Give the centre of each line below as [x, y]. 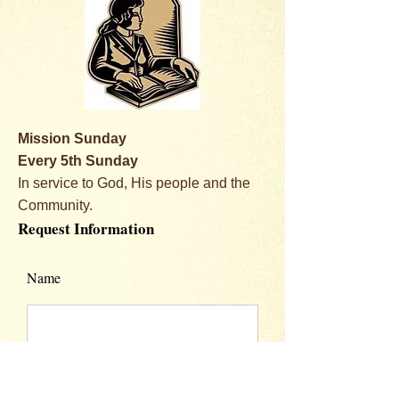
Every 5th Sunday [78, 161]
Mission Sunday [72, 138]
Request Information [86, 228]
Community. [55, 205]
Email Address [68, 363]
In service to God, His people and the [134, 183]
